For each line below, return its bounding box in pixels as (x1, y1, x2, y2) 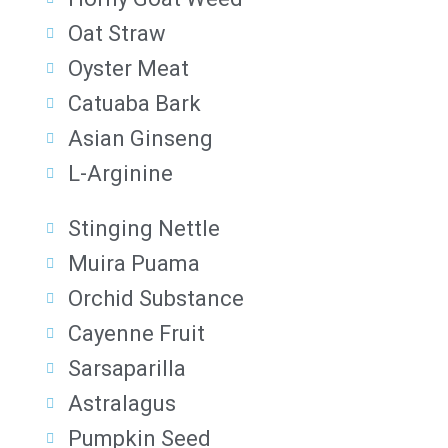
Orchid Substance (68, 286, 245, 312)
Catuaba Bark (68, 91, 202, 117)
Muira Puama (68, 251, 201, 277)
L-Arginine (68, 161, 174, 187)
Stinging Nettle (68, 216, 221, 242)
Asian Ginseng (68, 126, 214, 152)
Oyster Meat (68, 56, 190, 82)
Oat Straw (68, 21, 167, 47)
